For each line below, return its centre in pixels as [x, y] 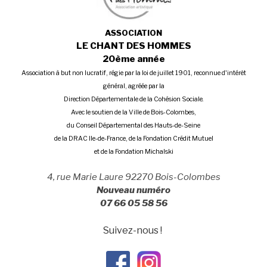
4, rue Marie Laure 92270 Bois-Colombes [133, 177]
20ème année [133, 59]
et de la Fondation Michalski [133, 151]
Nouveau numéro [133, 190]
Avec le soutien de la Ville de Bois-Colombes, [133, 112]
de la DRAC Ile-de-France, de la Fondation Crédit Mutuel [133, 138]
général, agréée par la [133, 86]
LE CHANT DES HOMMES [133, 46]
